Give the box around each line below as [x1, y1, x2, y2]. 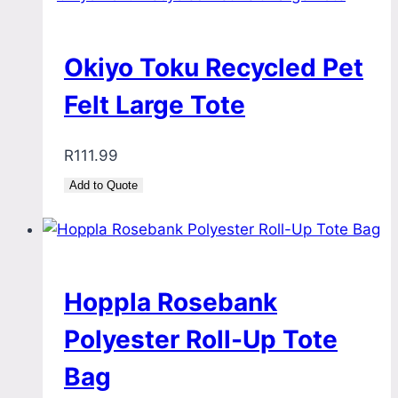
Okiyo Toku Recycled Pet [64, 52, 363, 83]
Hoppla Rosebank [64, 287, 277, 318]
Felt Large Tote [64, 89, 245, 120]
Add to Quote [69, 179, 138, 192]
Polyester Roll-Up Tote [64, 324, 338, 355]
